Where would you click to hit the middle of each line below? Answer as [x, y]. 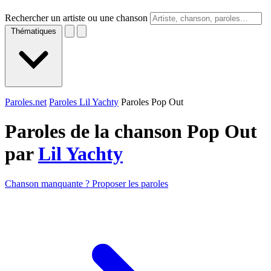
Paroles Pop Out [152, 102]
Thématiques [34, 31]
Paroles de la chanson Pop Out [131, 132]
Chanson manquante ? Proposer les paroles [87, 183]
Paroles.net [26, 102]
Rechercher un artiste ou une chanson [76, 18]
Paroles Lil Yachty [84, 102]
